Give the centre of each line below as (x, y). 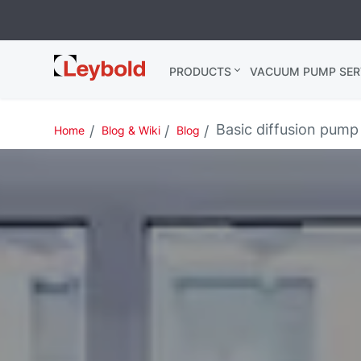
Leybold (81, 63)
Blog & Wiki (131, 130)
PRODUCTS (201, 71)
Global (76, 80)
